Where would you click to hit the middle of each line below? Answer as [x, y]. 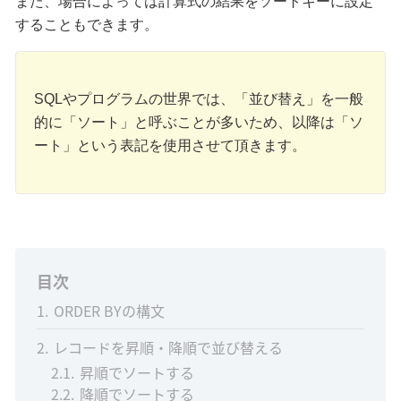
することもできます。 [86, 25]
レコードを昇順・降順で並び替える [168, 348]
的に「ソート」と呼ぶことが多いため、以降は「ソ [198, 123]
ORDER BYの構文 [109, 311]
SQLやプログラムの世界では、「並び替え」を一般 [198, 99]
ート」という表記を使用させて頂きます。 [170, 146]
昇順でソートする [137, 373]
